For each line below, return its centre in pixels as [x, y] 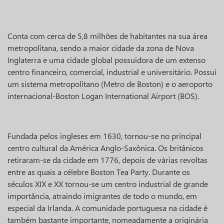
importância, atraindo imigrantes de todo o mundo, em [102, 196]
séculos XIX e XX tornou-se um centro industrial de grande [108, 184]
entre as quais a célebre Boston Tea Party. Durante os [99, 172]
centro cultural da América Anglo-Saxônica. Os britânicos [105, 148]
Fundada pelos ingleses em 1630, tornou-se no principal [104, 136]
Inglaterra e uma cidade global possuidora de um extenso [106, 60]
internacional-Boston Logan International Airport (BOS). [103, 96]
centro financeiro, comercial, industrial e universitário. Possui [112, 72]
